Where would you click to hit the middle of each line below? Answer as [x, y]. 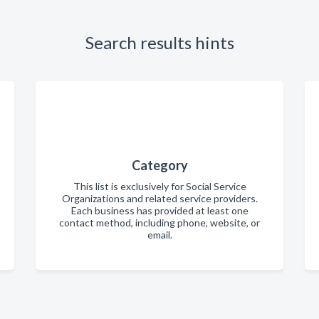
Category [159, 165]
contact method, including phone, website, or [159, 223]
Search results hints [159, 42]
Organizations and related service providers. [159, 198]
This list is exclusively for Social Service [159, 186]
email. [159, 235]
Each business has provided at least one [159, 210]
